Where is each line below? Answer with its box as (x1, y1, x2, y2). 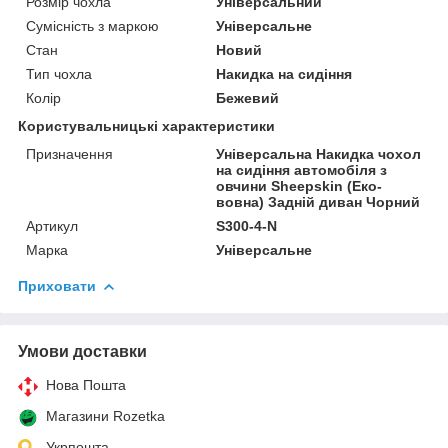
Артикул (26, 217, 78, 234)
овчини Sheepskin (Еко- (216, 177, 383, 194)
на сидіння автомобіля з (216, 161, 388, 178)
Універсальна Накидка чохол (216, 145, 422, 162)
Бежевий (216, 89, 280, 106)
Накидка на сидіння (216, 65, 353, 82)
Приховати (18, 277, 96, 294)
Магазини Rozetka (46, 407, 165, 424)
